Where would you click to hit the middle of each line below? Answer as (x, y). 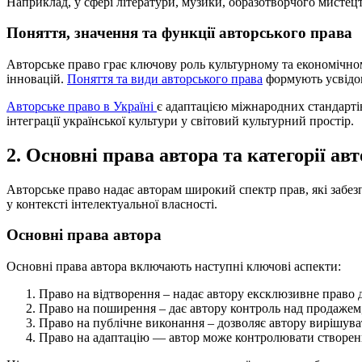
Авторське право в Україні (82, 106)
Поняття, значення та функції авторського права (179, 33)
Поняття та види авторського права (165, 78)
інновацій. (37, 78)
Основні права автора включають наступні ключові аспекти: (174, 267)
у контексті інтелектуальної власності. (112, 204)
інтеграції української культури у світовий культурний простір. (180, 120)
